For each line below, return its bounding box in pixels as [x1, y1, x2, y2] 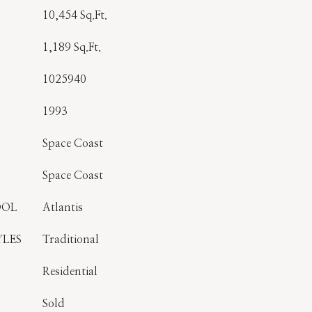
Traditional [42, 234, 99, 245]
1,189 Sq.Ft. [42, 42, 101, 53]
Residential [42, 266, 97, 277]
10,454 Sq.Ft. [42, 10, 107, 21]
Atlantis [42, 202, 83, 213]
